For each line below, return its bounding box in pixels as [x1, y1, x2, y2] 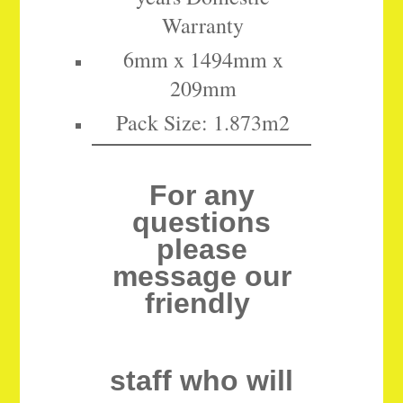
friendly [145, 287, 258, 320]
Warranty [162, 11, 244, 40]
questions [132, 206, 271, 239]
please [156, 233, 247, 266]
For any [148, 179, 255, 212]
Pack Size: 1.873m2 [116, 108, 290, 138]
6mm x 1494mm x [122, 45, 283, 75]
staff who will [110, 364, 293, 398]
